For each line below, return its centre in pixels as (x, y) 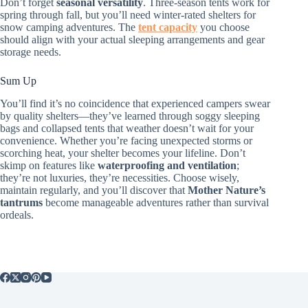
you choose (223, 27)
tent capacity (168, 27)
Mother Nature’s (227, 190)
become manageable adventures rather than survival (156, 202)
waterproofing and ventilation (167, 165)
